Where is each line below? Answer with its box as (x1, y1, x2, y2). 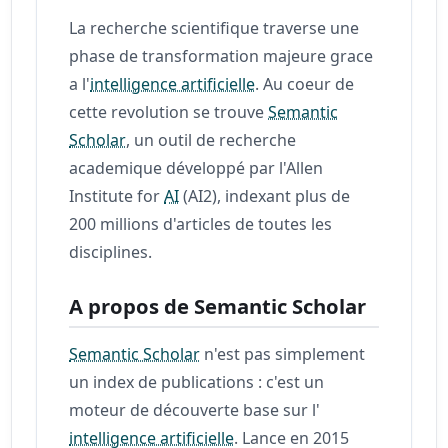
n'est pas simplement (200, 342, 366, 365)
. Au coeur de (255, 72, 355, 95)
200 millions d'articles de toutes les (69, 212, 333, 235)
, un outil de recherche (126, 128, 297, 151)
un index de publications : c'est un (69, 370, 325, 393)
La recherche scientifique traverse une (69, 16, 360, 39)
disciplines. (69, 240, 153, 263)
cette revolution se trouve (69, 100, 269, 123)
